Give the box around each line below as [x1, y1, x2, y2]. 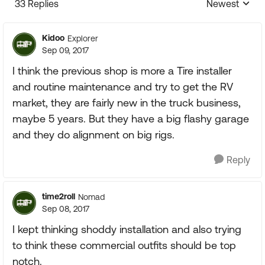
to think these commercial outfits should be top [12, 239, 236, 251]
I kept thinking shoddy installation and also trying [12, 223, 241, 235]
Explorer [67, 33, 98, 43]
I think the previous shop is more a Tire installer [12, 64, 232, 77]
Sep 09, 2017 [42, 46, 89, 55]
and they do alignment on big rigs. [12, 128, 174, 141]
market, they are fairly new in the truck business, [12, 96, 241, 109]
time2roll [42, 192, 75, 201]
